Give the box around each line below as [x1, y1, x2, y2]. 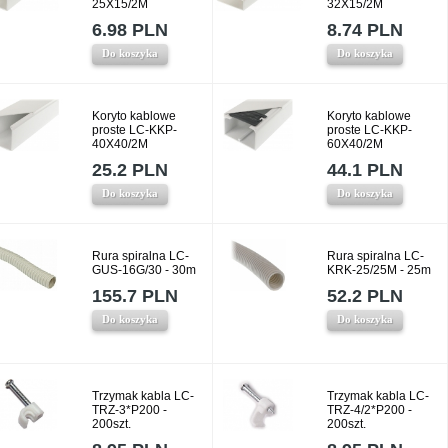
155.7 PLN [92, 286, 178, 306]
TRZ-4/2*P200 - [327, 403, 412, 417]
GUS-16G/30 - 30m [92, 263, 196, 277]
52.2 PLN [327, 286, 403, 306]
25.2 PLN [92, 160, 168, 180]
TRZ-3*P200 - [92, 403, 167, 417]
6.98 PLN [92, 20, 168, 40]
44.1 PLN [327, 160, 403, 180]
